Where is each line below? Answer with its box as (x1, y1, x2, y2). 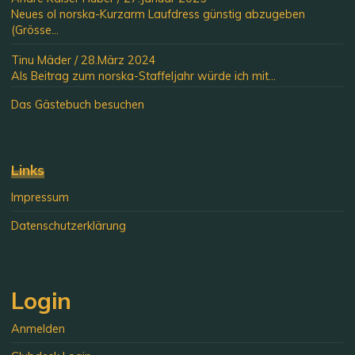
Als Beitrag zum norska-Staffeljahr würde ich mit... (11, 69, 277, 84)
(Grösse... (11, 22, 59, 37)
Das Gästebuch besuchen (11, 97, 145, 113)
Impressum (11, 190, 70, 205)
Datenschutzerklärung (11, 218, 127, 233)
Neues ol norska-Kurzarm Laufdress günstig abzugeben (11, 6, 306, 21)
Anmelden (11, 322, 66, 337)
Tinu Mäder (11, 53, 72, 68)
